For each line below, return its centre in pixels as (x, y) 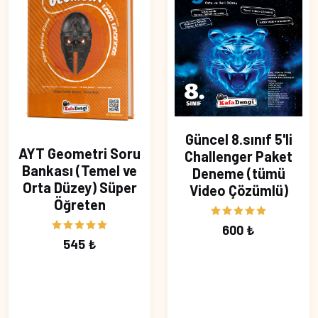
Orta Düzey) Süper (79, 188)
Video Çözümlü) (238, 191)
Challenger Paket (238, 157)
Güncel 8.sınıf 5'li (238, 139)
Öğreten (79, 205)
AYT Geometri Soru (79, 154)
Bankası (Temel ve (79, 171)
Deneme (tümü (238, 174)
